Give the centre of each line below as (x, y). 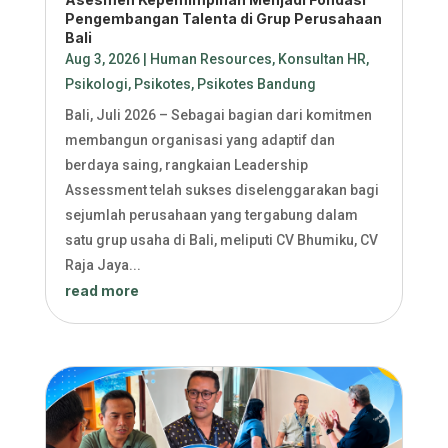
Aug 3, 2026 (102, 59)
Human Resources (210, 59)
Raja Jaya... (102, 265)
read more (101, 291)
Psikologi (96, 84)
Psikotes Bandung (256, 84)
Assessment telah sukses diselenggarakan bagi (221, 190)
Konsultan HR (321, 59)
